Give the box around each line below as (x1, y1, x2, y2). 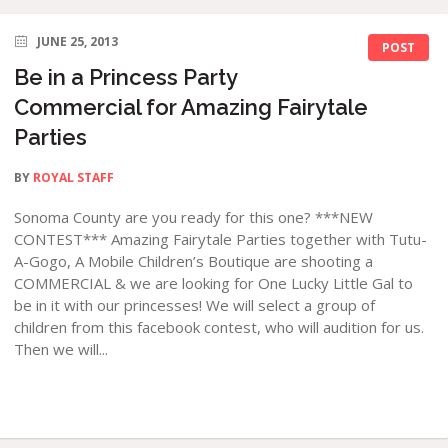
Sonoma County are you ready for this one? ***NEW (14, 207, 374, 227)
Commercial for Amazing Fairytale (14, 94, 369, 120)
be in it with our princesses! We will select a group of (14, 295, 376, 315)
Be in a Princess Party (14, 64, 238, 90)
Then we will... (14, 339, 109, 359)
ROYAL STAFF (33, 169, 115, 186)
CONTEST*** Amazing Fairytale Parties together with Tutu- (14, 229, 428, 249)
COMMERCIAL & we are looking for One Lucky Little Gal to (14, 273, 414, 293)
